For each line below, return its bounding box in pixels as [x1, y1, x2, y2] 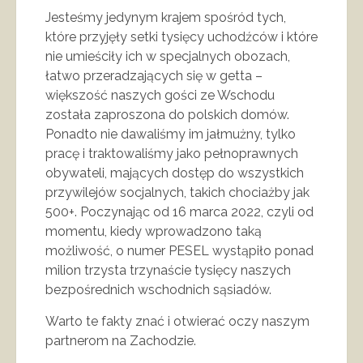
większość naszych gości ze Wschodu [45, 87, 275, 103]
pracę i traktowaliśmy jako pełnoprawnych [45, 145, 298, 161]
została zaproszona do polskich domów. [45, 106, 289, 122]
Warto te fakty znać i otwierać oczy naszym [45, 313, 310, 329]
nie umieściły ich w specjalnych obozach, [45, 48, 290, 64]
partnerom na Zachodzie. [45, 332, 196, 348]
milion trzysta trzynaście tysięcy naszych [45, 262, 291, 278]
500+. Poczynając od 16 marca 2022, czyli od [45, 203, 314, 220]
